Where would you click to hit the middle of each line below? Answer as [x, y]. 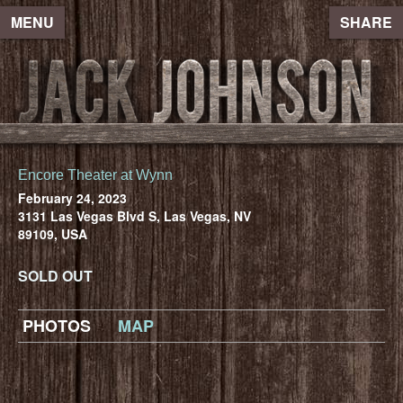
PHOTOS [57, 325]
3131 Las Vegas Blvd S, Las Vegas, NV [134, 215]
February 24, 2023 [72, 197]
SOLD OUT [55, 275]
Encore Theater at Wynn [95, 175]
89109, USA [53, 233]
